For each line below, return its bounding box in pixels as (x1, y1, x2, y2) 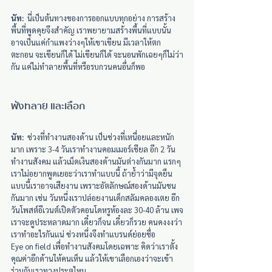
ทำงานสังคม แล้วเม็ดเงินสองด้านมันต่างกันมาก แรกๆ (11, 155, 181, 166)
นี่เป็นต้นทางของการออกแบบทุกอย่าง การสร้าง (24, 12, 175, 23)
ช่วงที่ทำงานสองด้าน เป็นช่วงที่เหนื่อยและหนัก (24, 131, 174, 142)
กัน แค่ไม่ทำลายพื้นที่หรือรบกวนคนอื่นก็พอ (11, 61, 145, 72)
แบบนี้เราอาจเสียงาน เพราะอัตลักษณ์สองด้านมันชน (11, 180, 176, 191)
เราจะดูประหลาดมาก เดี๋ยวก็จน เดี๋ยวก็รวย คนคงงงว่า (11, 216, 182, 227)
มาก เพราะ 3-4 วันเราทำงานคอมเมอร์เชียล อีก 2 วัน (11, 143, 175, 154)
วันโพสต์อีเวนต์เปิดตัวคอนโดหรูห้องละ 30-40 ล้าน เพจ (11, 204, 183, 215)
